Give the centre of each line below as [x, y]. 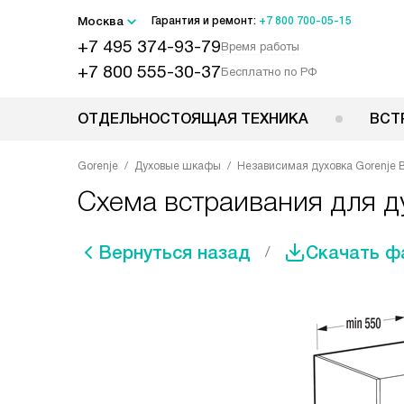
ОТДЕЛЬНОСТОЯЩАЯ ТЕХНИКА [193, 119]
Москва [101, 21]
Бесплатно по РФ [269, 72]
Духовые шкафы [178, 166]
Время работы [260, 46]
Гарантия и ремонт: [205, 21]
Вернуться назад [175, 252]
